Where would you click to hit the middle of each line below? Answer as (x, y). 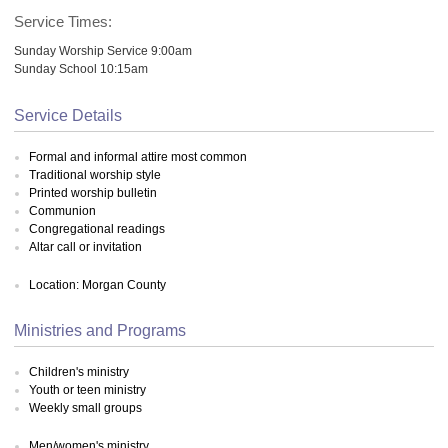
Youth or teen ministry (87, 389)
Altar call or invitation (85, 246)
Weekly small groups (85, 407)
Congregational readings (97, 228)
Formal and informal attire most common (138, 156)
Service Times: (63, 21)
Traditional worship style (95, 174)
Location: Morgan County (97, 285)
